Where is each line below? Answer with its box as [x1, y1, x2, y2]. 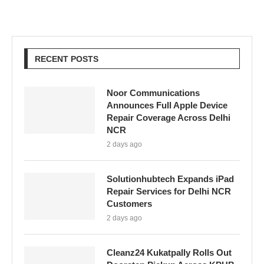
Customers [107, 198, 152, 209]
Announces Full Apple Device [107, 100, 227, 110]
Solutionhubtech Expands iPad [107, 173, 234, 184]
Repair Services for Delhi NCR [107, 186, 231, 196]
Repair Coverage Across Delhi [107, 112, 230, 123]
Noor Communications [107, 87, 200, 98]
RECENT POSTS [35, 54, 98, 64]
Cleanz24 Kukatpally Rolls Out [107, 247, 232, 258]
